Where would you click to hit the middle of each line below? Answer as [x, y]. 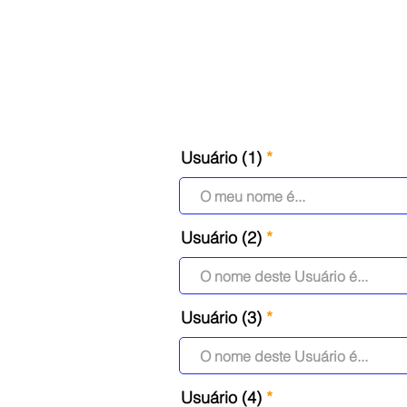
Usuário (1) [221, 158]
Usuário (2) [221, 238]
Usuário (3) [221, 318]
